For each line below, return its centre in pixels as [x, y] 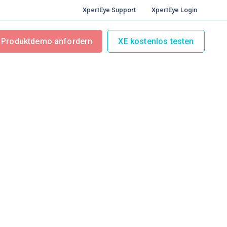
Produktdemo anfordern [47, 41]
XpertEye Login [174, 10]
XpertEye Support [109, 10]
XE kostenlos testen [156, 41]
